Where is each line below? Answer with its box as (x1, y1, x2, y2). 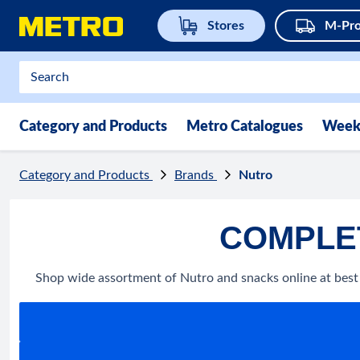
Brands (174, 169, 217, 182)
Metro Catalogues (186, 120, 303, 134)
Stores (207, 19, 244, 32)
